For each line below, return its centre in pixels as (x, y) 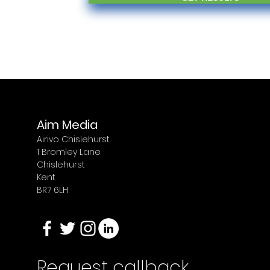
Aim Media (67, 125)
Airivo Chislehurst (73, 139)
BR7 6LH (52, 190)
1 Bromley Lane (68, 152)
